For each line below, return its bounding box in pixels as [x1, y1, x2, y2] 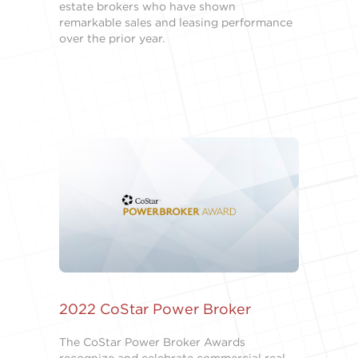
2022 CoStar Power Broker [59, 299, 251, 318]
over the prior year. [59, 30, 165, 46]
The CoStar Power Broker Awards [59, 334, 245, 349]
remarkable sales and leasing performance [59, 14, 292, 30]
